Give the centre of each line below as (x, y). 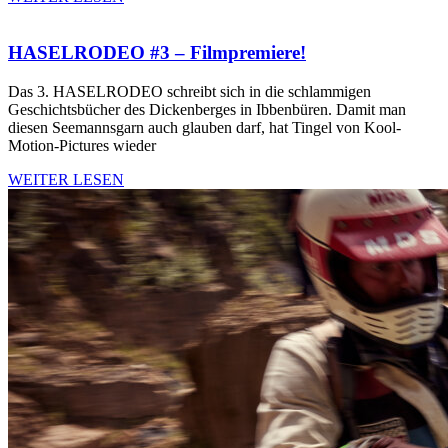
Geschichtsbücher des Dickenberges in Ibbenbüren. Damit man (207, 110)
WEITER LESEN (66, 180)
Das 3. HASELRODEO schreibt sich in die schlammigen (189, 92)
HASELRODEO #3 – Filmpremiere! (157, 53)
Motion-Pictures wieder (82, 146)
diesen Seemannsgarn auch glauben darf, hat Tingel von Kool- (204, 128)
